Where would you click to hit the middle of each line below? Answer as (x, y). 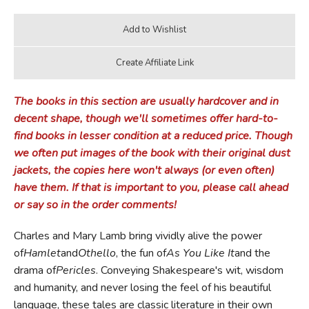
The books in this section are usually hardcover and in (146, 101)
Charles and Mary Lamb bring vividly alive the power (138, 236)
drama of (34, 270)
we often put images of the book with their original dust (152, 153)
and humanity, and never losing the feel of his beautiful (142, 287)
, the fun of (141, 253)
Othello (97, 253)
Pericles (76, 270)
